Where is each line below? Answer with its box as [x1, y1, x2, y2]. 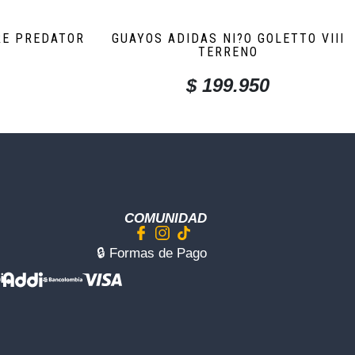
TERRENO [197, 44, 258, 60]
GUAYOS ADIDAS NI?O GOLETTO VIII [111, 31, 345, 47]
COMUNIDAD [124, 211, 207, 227]
